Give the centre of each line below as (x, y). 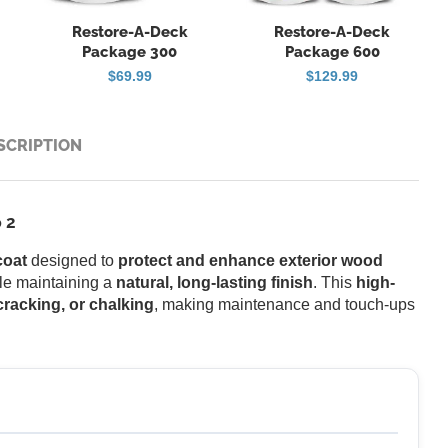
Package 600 (332, 51)
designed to (72, 260)
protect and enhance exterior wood (250, 260)
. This (334, 282)
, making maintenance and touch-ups (284, 304)
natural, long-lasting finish (214, 282)
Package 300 (130, 51)
